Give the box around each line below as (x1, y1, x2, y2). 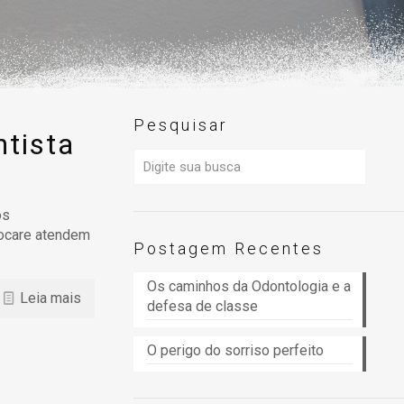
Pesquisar (133, 115, 228, 134)
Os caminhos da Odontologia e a (147, 278, 351, 295)
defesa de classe (147, 298, 258, 315)
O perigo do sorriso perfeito (147, 342, 327, 359)
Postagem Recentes (133, 239, 324, 258)
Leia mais (19, 289, 81, 307)
